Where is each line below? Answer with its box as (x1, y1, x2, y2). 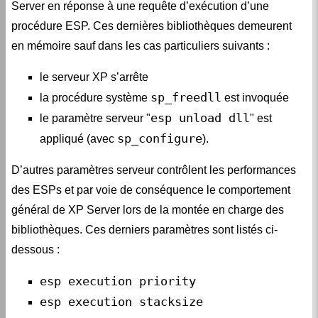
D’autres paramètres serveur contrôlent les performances (11, 164, 296, 177)
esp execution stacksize (40, 295, 203, 309)
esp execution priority (40, 274, 196, 289)
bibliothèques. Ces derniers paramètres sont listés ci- (11, 224, 278, 236)
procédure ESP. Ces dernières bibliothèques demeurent (11, 20, 292, 33)
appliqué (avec (40, 133, 117, 146)
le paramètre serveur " (40, 112, 150, 125)
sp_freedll (150, 90, 221, 105)
